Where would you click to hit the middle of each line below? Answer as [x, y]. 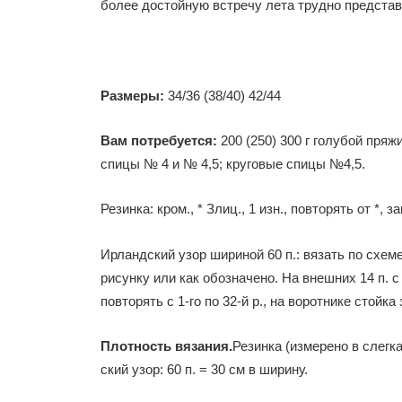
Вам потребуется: [159, 141]
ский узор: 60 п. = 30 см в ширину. [204, 370]
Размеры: [132, 95]
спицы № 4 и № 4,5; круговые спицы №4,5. [233, 164]
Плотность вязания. [166, 346]
